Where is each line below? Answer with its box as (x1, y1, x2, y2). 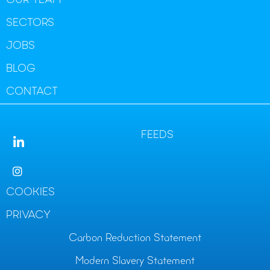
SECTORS (6, 17, 54, 29)
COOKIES (6, 187, 55, 198)
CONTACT (6, 86, 58, 98)
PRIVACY (6, 210, 51, 221)
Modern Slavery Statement (75, 256, 195, 267)
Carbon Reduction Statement (69, 233, 201, 244)
